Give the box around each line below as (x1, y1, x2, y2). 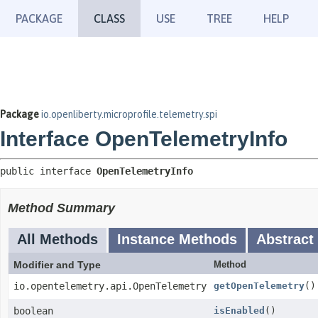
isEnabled (214, 305, 265, 316)
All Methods (17, 231, 98, 247)
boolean (13, 305, 53, 317)
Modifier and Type (13, 259, 101, 270)
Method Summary (8, 201, 115, 215)
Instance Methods (117, 231, 237, 247)
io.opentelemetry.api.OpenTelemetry (13, 280, 207, 292)
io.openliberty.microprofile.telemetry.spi (41, 109, 217, 120)
